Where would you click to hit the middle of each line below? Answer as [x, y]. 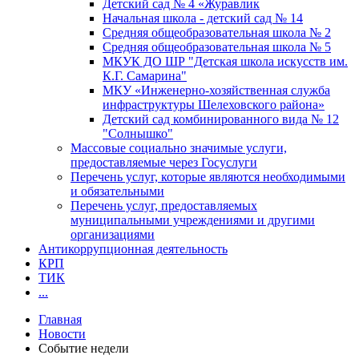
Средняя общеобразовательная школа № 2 [217, 32]
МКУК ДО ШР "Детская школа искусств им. [225, 61]
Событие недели [84, 348]
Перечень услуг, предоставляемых [164, 205]
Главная [60, 319]
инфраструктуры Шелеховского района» [214, 104]
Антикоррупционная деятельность [133, 248]
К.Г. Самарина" [145, 75]
